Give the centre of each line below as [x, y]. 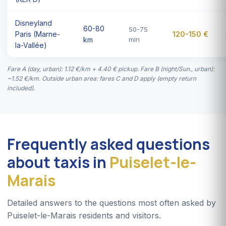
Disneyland [34, 23]
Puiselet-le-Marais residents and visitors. [84, 215]
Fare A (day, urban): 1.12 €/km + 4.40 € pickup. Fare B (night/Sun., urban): [111, 69]
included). [21, 88]
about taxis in [58, 162]
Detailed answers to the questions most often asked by [111, 203]
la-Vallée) [31, 45]
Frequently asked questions [108, 144]
